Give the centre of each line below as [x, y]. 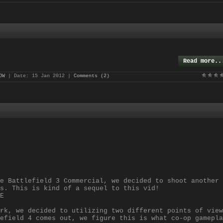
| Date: [18, 76]
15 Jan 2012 [48, 76]
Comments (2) [92, 76]
